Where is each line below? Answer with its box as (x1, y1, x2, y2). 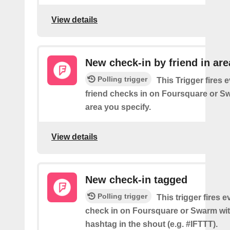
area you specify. (85, 103, 151, 111)
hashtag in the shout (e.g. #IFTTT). (85, 220, 218, 228)
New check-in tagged (85, 174, 187, 185)
